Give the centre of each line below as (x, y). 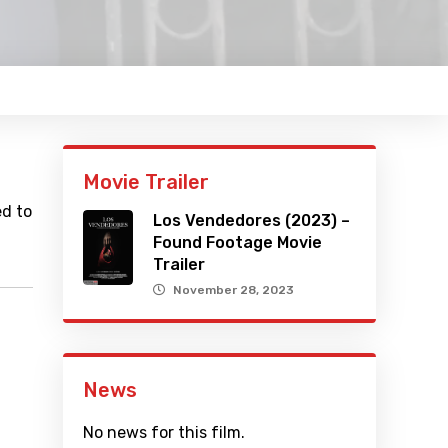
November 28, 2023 (234, 290)
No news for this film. (164, 433)
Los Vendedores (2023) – (252, 221)
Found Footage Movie (238, 243)
